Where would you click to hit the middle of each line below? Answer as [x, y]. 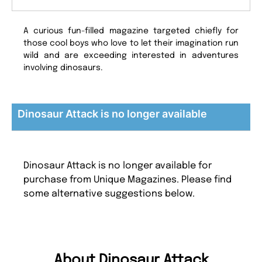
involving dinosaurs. [63, 68]
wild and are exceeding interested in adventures [131, 56]
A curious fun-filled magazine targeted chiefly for [131, 31]
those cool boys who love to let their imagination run [131, 44]
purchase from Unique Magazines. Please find [127, 180]
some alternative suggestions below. [109, 194]
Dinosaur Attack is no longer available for [118, 166]
